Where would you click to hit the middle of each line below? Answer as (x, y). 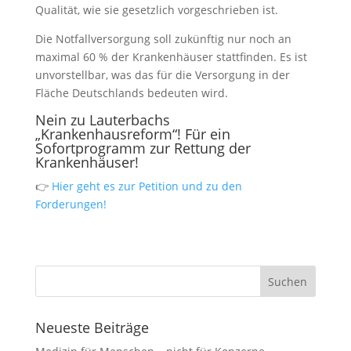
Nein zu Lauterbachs (102, 120)
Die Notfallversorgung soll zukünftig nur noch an (163, 39)
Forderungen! (71, 204)
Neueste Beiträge (92, 327)
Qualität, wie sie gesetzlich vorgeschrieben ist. (156, 10)
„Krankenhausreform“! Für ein (132, 134)
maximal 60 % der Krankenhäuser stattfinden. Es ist (171, 57)
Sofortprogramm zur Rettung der (143, 148)
